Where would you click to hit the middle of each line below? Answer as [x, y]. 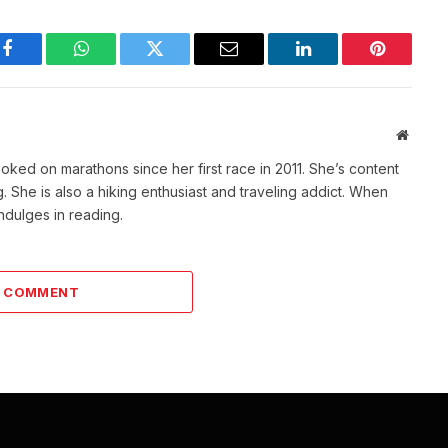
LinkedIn [334, 63]
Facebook [40, 63]
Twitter [179, 63]
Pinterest [407, 63]
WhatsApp [118, 63]
